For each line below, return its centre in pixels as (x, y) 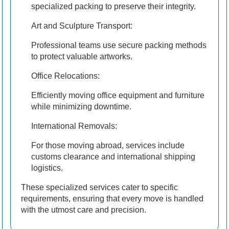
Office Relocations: (65, 76)
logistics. (47, 168)
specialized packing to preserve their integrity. (113, 7)
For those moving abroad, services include (108, 146)
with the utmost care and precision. (84, 210)
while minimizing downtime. (81, 107)
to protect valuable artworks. (82, 57)
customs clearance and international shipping (113, 157)
